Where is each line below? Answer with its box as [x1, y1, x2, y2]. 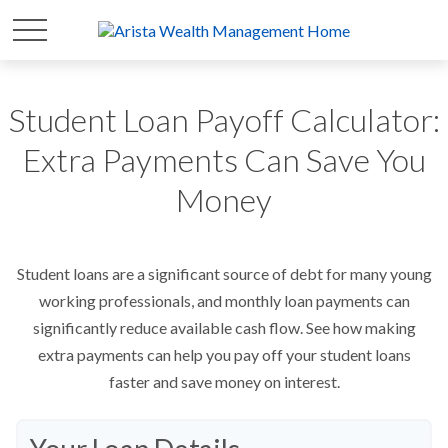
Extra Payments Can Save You [22, 140, 426, 179]
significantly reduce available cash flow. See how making [32, 318, 416, 337]
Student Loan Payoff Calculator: [8, 100, 440, 139]
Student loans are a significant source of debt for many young [16, 264, 432, 283]
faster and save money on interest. [108, 372, 340, 391]
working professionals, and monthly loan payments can [38, 291, 410, 310]
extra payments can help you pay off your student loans [37, 345, 411, 364]
